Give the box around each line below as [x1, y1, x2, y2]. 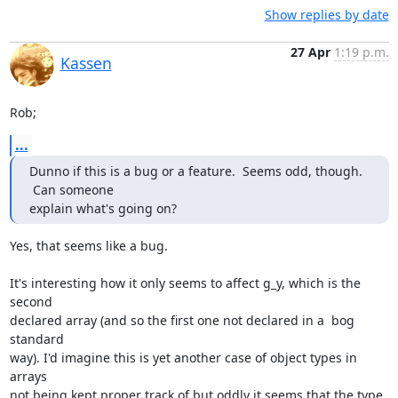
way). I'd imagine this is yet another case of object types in [9, 349, 357, 366]
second [9, 293, 52, 310]
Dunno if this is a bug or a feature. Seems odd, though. [28, 163, 362, 179]
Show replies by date [264, 6, 389, 23]
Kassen [60, 52, 112, 74]
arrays [9, 368, 47, 385]
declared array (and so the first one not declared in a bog [9, 312, 354, 329]
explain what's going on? [28, 200, 177, 217]
